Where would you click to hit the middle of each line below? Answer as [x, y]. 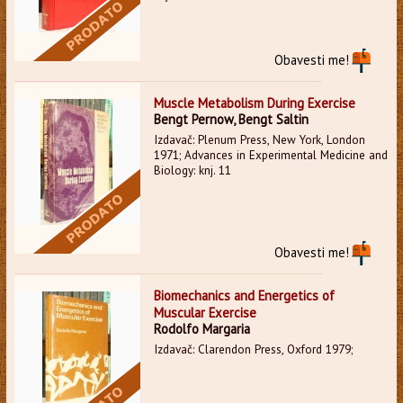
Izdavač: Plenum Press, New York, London [259, 139]
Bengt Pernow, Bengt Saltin [231, 119]
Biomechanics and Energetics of [244, 295]
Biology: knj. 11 [192, 170]
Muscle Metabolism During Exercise [254, 103]
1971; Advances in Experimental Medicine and [270, 155]
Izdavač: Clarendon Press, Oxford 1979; [253, 349]
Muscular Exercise [205, 312]
